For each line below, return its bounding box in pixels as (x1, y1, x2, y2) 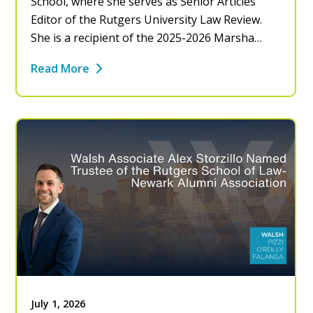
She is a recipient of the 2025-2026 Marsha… (31, 30, 263, 45)
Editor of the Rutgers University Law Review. (31, 12, 263, 27)
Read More (31, 61, 90, 76)
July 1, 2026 (31, 296, 86, 310)
